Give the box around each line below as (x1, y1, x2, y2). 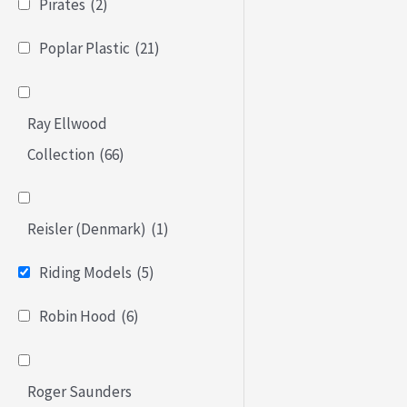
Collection (27, 144, 94, 164)
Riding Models (39, 263, 132, 283)
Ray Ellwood (27, 113, 107, 134)
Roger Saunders (27, 381, 132, 402)
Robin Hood (39, 306, 116, 327)
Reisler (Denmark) (27, 218, 146, 239)
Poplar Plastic (39, 38, 130, 59)
